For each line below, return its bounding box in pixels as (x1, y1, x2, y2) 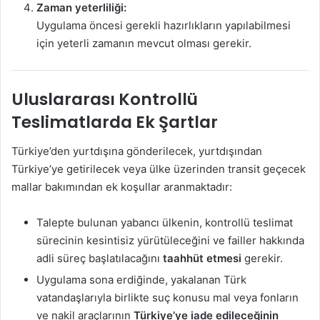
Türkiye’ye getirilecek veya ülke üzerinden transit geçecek (11, 161, 306, 176)
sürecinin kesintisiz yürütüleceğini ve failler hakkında (36, 233, 304, 247)
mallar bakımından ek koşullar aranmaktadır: (11, 179, 232, 194)
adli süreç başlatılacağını (36, 251, 163, 265)
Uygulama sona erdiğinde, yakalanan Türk (36, 272, 246, 286)
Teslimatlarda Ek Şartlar (11, 111, 218, 134)
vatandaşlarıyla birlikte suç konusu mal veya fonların (36, 290, 299, 304)
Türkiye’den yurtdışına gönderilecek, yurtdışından (11, 144, 262, 158)
